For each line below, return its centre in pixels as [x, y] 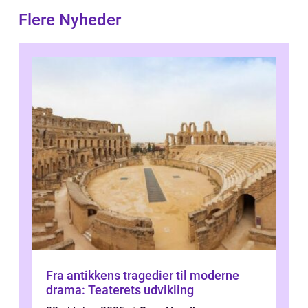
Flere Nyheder [70, 20]
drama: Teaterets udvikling [120, 290]
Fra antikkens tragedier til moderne [143, 276]
